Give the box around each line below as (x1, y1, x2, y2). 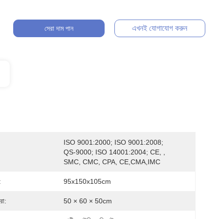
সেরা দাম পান (44, 24, 73, 32)
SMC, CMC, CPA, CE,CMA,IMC (64, 158, 160, 166)
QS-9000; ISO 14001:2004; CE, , (64, 148, 165, 156)
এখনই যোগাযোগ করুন (132, 24, 188, 32)
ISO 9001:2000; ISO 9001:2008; (64, 138, 163, 146)
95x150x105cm (64, 177, 111, 185)
